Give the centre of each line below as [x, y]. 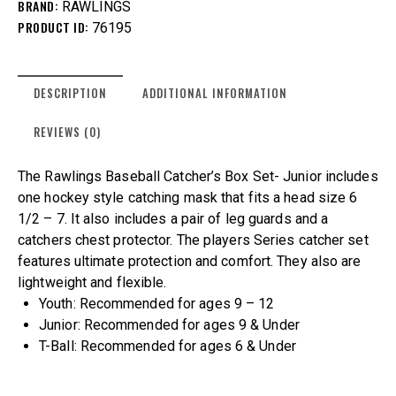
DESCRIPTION [70, 93]
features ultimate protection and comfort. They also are [190, 262]
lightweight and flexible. [92, 283]
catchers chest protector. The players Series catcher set [193, 240]
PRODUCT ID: [55, 27]
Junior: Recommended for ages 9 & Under [169, 325]
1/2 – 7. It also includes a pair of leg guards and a [173, 219]
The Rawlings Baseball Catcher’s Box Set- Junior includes [198, 177]
